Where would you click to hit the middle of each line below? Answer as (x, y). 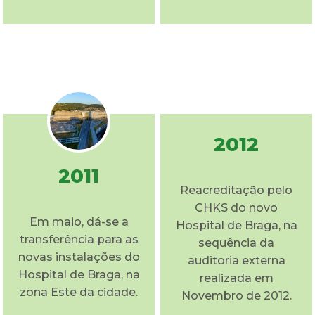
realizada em (236, 278)
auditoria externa (236, 260)
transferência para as (79, 239)
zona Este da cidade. (79, 292)
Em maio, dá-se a (79, 221)
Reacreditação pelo (236, 190)
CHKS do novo (236, 207)
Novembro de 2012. (236, 295)
